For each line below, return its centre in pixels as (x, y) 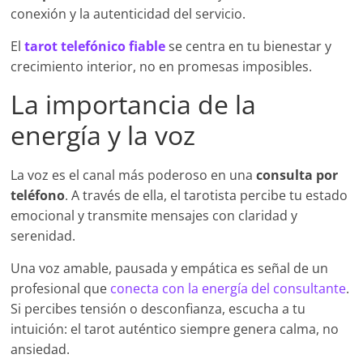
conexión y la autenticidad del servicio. (128, 14)
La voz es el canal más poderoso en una (134, 175)
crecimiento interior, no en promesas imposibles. (162, 67)
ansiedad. (41, 350)
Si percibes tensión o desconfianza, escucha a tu (158, 309)
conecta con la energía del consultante (228, 289)
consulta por (297, 175)
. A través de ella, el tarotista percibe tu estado (207, 196)
